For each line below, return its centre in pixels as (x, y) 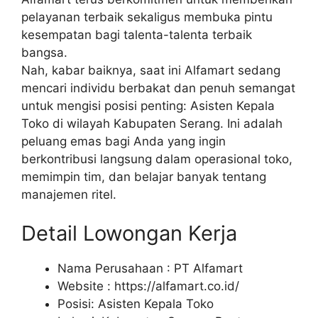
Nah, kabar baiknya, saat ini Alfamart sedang (151, 70)
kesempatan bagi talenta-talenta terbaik (137, 34)
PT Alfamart (208, 269)
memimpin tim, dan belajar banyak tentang (144, 176)
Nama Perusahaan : (116, 269)
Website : (86, 286)
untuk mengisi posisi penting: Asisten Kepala (148, 105)
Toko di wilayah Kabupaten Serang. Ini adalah (152, 123)
